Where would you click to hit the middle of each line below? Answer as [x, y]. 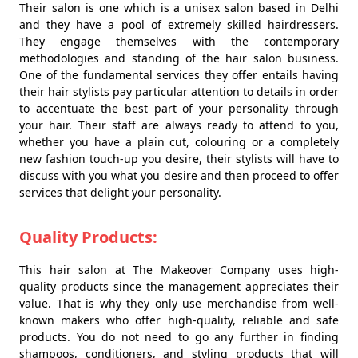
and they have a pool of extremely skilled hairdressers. [179, 25]
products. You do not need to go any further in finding [179, 337]
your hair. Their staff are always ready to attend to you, [179, 125]
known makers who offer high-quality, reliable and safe [179, 320]
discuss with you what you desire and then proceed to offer [179, 176]
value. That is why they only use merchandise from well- [179, 304]
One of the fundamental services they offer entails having [179, 75]
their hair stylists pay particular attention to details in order [179, 92]
